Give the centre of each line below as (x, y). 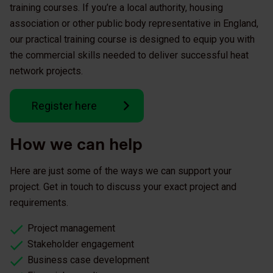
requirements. (39, 203)
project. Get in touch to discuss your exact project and (123, 187)
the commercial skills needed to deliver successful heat (129, 55)
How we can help (76, 144)
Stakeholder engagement (81, 244)
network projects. (46, 71)
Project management (72, 229)
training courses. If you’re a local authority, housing (116, 8)
